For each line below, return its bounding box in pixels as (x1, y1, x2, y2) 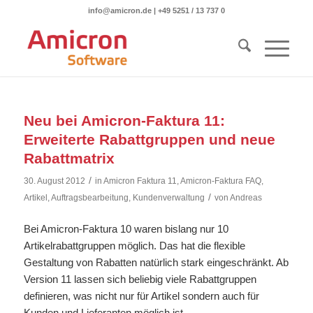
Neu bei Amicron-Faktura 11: (23, 112, 225, 129)
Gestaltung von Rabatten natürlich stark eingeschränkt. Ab (23, 256, 289, 268)
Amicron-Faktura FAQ (180, 176, 261, 186)
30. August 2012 (23, 176, 85, 186)
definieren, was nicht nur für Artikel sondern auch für (23, 289, 259, 302)
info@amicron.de (87, 6, 152, 15)
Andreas (229, 193, 262, 203)
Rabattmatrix (23, 150, 115, 166)
